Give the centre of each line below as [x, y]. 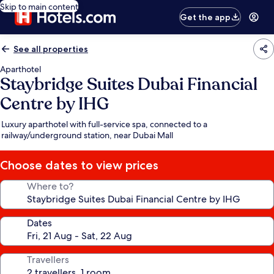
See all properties [51, 49]
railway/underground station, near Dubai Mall [87, 135]
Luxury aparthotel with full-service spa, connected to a [104, 124]
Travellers [48, 260]
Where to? [50, 186]
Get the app [206, 17]
